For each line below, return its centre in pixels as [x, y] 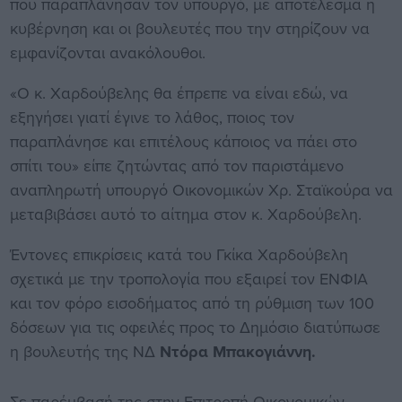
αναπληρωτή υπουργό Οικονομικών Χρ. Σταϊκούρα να [201, 189]
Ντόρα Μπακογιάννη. [237, 351]
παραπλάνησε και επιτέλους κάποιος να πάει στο [183, 141]
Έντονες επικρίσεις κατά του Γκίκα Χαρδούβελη [179, 254]
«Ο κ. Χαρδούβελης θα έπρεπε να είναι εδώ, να [179, 92]
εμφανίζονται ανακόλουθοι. [107, 52]
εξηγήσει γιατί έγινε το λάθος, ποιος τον [152, 117]
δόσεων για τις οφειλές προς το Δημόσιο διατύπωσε [195, 327]
